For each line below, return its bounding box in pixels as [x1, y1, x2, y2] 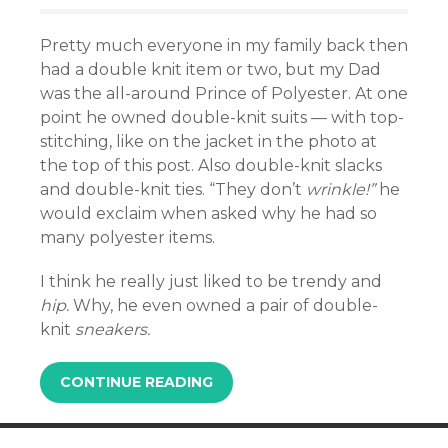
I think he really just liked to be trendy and [40, 272, 382, 292]
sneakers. [75, 320, 150, 340]
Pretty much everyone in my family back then [40, 36, 408, 56]
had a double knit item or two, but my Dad [40, 60, 381, 80]
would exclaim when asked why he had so [40, 204, 377, 224]
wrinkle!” [306, 180, 375, 200]
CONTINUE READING [60, 373, 213, 392]
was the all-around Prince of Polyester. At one [40, 84, 408, 104]
